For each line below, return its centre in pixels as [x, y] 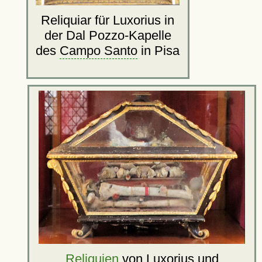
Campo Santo [99, 50]
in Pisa [159, 50]
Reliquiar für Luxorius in [108, 20]
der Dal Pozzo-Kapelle [108, 35]
